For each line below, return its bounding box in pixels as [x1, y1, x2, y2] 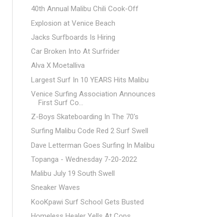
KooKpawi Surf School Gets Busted [31, 197, 144, 206]
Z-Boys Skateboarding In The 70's [31, 112, 139, 121]
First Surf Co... [38, 98, 83, 107]
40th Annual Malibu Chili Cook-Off [31, 4, 139, 14]
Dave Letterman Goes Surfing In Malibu [31, 140, 155, 150]
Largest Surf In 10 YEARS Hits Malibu [31, 75, 149, 84]
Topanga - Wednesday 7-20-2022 [31, 155, 137, 164]
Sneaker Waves [31, 183, 80, 192]
